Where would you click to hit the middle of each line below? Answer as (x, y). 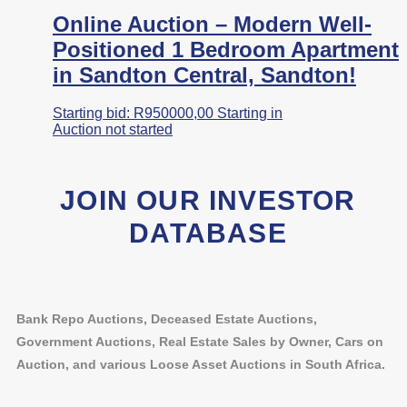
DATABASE (208, 233)
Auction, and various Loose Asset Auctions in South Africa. (201, 364)
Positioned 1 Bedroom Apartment (226, 49)
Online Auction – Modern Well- (212, 24)
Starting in (250, 114)
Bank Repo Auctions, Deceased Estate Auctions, (167, 318)
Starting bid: (91, 114)
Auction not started (113, 130)
